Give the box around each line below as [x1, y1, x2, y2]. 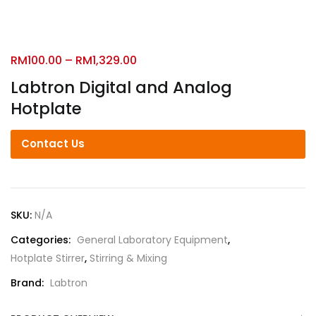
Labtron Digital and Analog [11, 76, 232, 99]
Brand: [11, 276, 47, 290]
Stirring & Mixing [90, 251, 167, 265]
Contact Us [21, 136, 85, 151]
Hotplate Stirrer [11, 251, 85, 265]
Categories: [11, 233, 73, 247]
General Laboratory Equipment [77, 233, 228, 247]
